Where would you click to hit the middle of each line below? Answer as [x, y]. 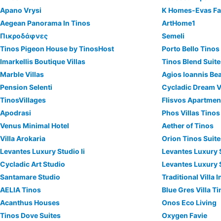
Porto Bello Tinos [191, 49]
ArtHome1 [179, 23]
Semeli [173, 36]
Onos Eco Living [189, 203]
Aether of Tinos [188, 126]
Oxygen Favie [185, 215]
